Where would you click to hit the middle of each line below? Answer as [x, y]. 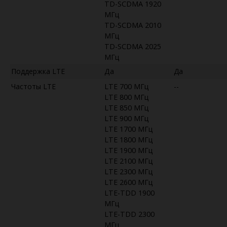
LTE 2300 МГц [129, 171]
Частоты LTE [33, 86]
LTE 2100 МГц [129, 161]
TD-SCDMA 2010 [133, 25]
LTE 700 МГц [127, 86]
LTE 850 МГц [127, 107]
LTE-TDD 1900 [129, 193]
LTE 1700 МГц [129, 129]
